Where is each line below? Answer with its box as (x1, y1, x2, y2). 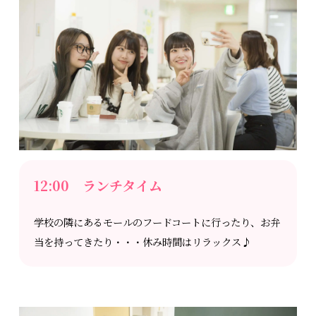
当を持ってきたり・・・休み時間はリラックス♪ (34, 234, 252, 249)
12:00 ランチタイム (34, 175, 163, 195)
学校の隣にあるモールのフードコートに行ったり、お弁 (34, 214, 281, 229)
